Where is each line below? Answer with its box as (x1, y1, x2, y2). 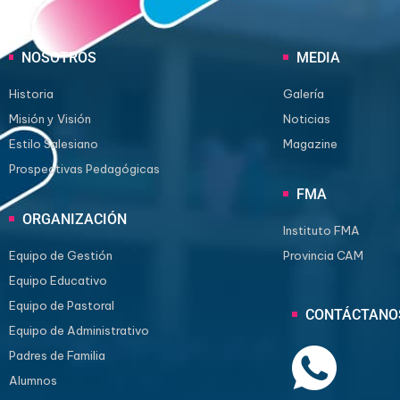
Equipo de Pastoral (9, 297, 114, 312)
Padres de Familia (9, 347, 105, 362)
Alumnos (9, 372, 57, 387)
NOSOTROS (18, 49, 100, 67)
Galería (282, 86, 324, 101)
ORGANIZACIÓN (19, 211, 130, 229)
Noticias (282, 111, 330, 126)
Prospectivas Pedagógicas (9, 161, 160, 176)
